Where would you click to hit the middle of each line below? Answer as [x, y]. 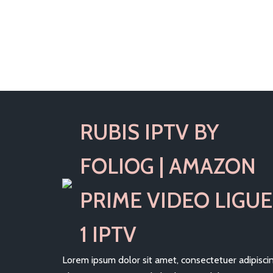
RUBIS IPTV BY [150, 132]
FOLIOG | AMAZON [168, 166]
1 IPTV [108, 234]
